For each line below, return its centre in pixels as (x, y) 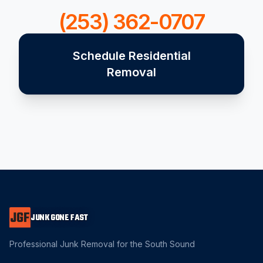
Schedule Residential (131, 56)
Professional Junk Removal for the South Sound (102, 244)
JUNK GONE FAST (59, 218)
